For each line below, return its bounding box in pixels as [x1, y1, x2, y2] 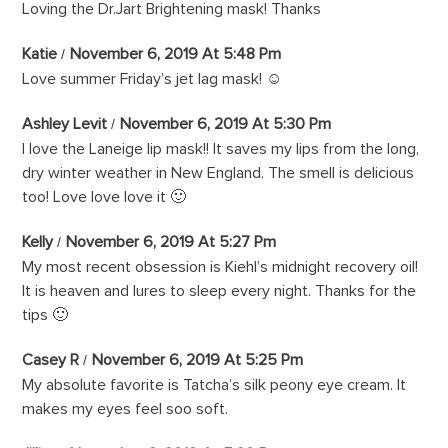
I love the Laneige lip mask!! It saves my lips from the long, [22, 141, 420, 158]
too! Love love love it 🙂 [22, 189, 187, 206]
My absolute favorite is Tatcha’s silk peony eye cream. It [22, 377, 407, 394]
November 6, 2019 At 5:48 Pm [70, 46, 282, 63]
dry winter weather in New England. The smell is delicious [22, 165, 415, 182]
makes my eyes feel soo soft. [22, 401, 229, 418]
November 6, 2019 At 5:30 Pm [120, 116, 332, 133]
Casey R [22, 352, 80, 369]
